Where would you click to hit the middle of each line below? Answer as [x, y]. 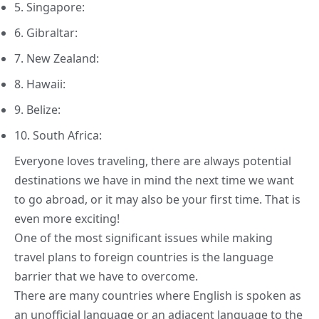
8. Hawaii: [40, 84]
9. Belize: [37, 109]
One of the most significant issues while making [143, 237]
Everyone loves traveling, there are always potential [153, 161]
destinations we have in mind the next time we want [154, 180]
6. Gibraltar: [46, 32]
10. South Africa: [58, 135]
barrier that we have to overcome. [106, 276]
